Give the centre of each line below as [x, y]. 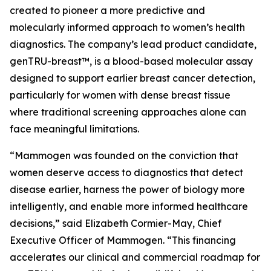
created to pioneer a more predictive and [107, 10]
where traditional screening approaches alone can [128, 112]
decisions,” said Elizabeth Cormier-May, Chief [116, 223]
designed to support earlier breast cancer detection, [132, 78]
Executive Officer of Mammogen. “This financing [123, 240]
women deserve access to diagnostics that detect [126, 172]
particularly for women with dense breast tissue [120, 95]
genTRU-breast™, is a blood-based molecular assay [131, 61]
